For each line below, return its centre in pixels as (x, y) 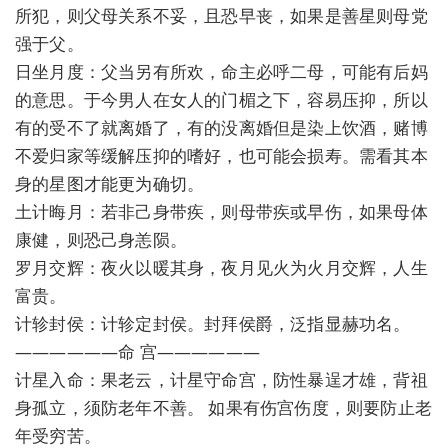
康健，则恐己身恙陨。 (101, 239)
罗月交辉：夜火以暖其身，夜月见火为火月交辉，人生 (221, 267)
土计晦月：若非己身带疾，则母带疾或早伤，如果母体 (221, 211)
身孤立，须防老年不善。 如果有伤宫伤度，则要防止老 (223, 407)
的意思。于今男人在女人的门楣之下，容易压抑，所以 (221, 99)
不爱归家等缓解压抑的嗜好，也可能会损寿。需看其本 (221, 155)
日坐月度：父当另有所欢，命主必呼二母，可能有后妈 (221, 71)
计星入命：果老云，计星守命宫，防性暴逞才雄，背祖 (221, 379)
